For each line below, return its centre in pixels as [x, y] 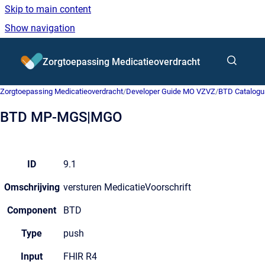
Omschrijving [32, 187]
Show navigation [40, 28]
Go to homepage [77, 54]
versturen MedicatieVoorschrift [127, 187]
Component [32, 210]
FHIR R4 [80, 256]
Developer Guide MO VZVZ [171, 91]
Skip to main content [48, 9]
